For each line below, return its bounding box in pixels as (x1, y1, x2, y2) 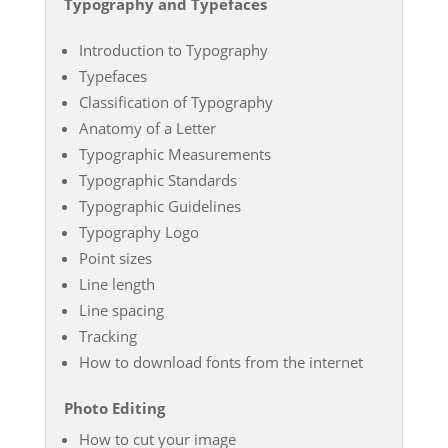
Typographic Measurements (78, 143, 271, 164)
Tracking (78, 325, 137, 346)
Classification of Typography (78, 91, 273, 112)
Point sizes (78, 247, 152, 268)
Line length (78, 273, 155, 294)
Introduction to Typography (78, 39, 268, 60)
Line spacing (78, 299, 164, 320)
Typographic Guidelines (78, 195, 241, 216)
